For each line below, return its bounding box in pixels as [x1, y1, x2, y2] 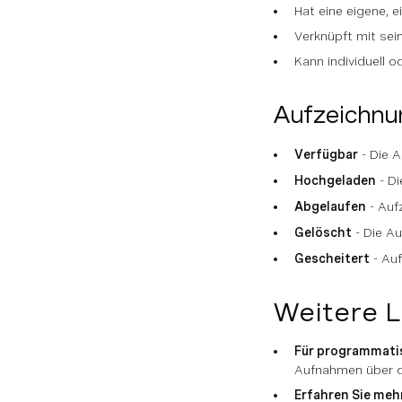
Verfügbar [294, 146, 358, 162]
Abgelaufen [294, 198, 366, 214]
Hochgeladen [294, 172, 376, 188]
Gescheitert [294, 250, 370, 266]
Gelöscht [294, 224, 352, 240]
